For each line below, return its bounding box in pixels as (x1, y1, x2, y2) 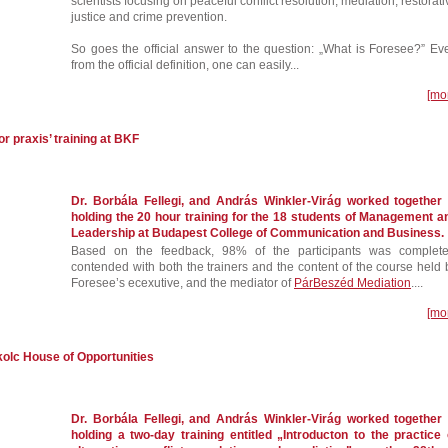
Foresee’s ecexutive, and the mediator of (71, 276, 294, 290)
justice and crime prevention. (71, 10, 227, 24)
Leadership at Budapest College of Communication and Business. (71, 226, 444, 240)
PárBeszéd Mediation (294, 276, 411, 290)
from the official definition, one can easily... (71, 58, 299, 72)
